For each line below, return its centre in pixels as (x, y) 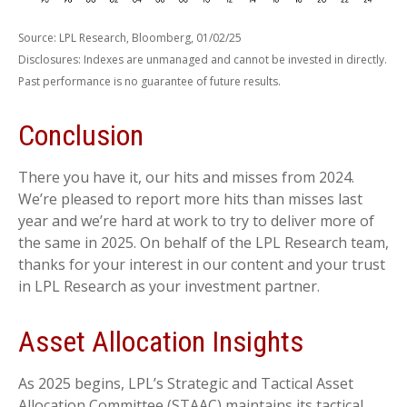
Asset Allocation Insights (161, 341)
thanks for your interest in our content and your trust (202, 264)
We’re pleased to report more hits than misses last (190, 199)
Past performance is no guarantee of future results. (149, 81)
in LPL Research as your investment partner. (169, 286)
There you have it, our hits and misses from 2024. (186, 177)
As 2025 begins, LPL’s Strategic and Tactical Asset (186, 383)
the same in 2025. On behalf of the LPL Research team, (203, 242)
